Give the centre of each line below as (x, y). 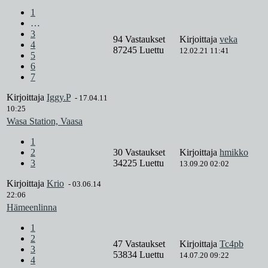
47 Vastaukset (140, 244)
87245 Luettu (138, 50)
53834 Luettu (138, 255)
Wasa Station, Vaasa (45, 121)
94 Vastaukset (140, 39)
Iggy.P (59, 98)
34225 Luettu (138, 163)
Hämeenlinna (32, 208)
